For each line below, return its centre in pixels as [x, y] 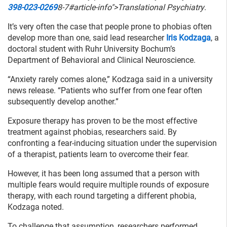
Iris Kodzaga [188, 38]
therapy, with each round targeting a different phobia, [102, 196]
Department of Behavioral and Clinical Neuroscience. [102, 60]
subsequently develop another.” [63, 102]
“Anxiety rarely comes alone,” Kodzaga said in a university [110, 80]
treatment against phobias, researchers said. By [92, 132]
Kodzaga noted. [36, 207]
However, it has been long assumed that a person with [104, 174]
